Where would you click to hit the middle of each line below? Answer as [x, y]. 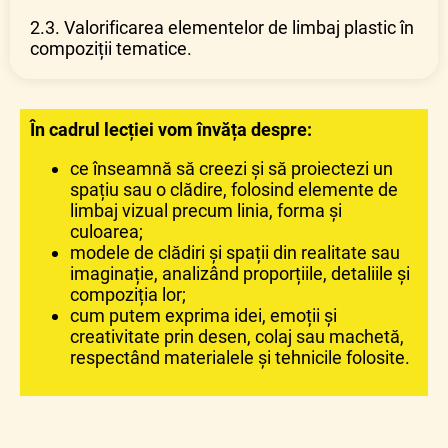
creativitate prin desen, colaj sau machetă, [237, 337]
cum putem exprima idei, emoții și [203, 316]
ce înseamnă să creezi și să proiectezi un [231, 169]
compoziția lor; [128, 295]
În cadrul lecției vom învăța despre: [171, 130]
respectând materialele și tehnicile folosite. [240, 358]
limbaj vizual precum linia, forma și [206, 211]
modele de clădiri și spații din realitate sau [235, 253]
